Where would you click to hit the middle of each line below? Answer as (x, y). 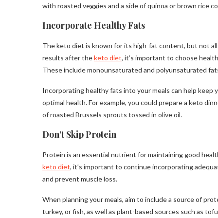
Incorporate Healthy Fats (94, 26)
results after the (68, 58)
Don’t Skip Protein (79, 135)
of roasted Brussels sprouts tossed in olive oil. (112, 115)
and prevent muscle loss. (80, 179)
